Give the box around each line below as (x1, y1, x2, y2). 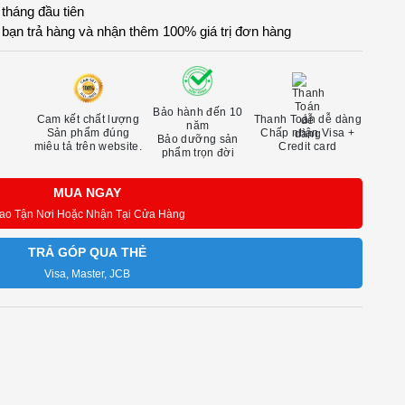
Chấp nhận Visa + (260, 126, 355, 139)
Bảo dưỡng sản (157, 133, 239, 146)
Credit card (278, 139, 337, 153)
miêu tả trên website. (33, 139, 143, 153)
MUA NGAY (52, 185, 121, 200)
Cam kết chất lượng (36, 112, 140, 126)
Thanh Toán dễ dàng (253, 112, 363, 126)
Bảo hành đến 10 (153, 106, 243, 118)
